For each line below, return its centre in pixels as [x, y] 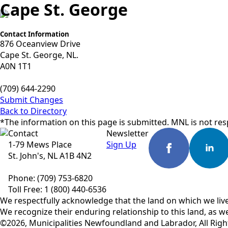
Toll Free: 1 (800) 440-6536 [57, 189]
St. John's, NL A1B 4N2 [50, 156]
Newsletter [127, 133]
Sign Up [121, 145]
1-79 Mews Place [40, 145]
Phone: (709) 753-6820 [50, 178]
